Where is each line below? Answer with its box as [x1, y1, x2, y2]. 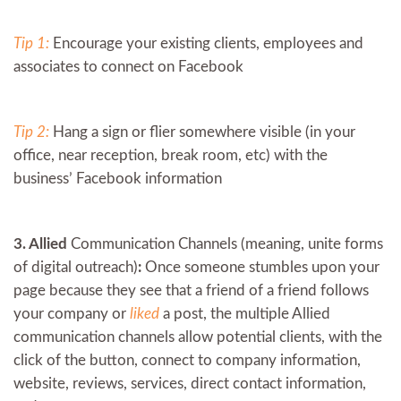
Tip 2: [13, 124, 53, 140]
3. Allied [13, 235, 71, 252]
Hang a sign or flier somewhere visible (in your [53, 124, 355, 140]
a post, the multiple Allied [159, 305, 330, 321]
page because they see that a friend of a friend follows [13, 282, 369, 298]
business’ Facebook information [13, 170, 222, 186]
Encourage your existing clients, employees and [53, 35, 363, 51]
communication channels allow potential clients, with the [13, 328, 382, 345]
